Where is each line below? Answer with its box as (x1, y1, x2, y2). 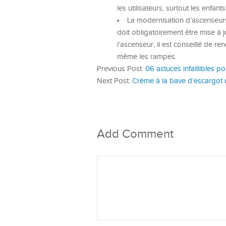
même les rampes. (117, 52, 177, 61)
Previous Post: (97, 65, 145, 73)
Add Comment (97, 127, 174, 141)
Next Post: (97, 77, 132, 85)
